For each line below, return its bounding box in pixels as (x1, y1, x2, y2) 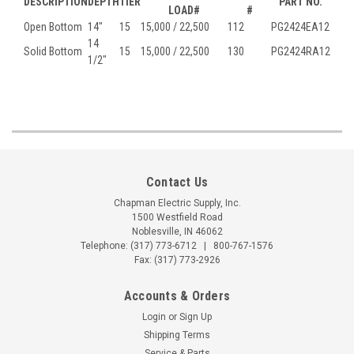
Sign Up (179, 311, 213, 322)
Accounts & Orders (123, 288, 231, 303)
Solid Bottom (24, 45, 82, 58)
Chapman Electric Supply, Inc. (113, 198, 241, 209)
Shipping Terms (144, 330, 210, 341)
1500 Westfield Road (131, 212, 223, 223)
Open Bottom (24, 21, 82, 33)
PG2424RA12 (271, 45, 330, 58)
